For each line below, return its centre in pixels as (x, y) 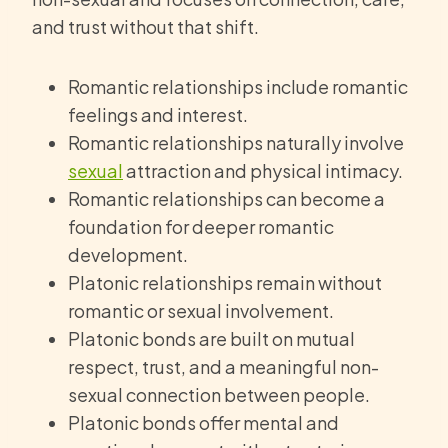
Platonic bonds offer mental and (203, 423)
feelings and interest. (158, 115)
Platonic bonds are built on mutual (211, 339)
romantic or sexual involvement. (201, 311)
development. (128, 255)
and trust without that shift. (145, 27)
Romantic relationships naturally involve (236, 143)
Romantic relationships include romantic (238, 87)
